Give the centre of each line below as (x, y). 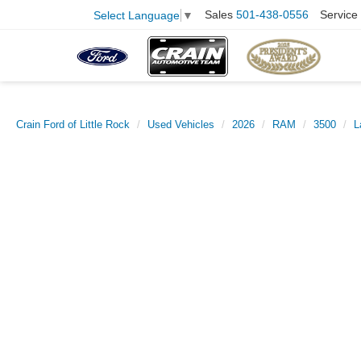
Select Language (137, 15)
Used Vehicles (181, 124)
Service (339, 15)
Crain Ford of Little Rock (73, 124)
